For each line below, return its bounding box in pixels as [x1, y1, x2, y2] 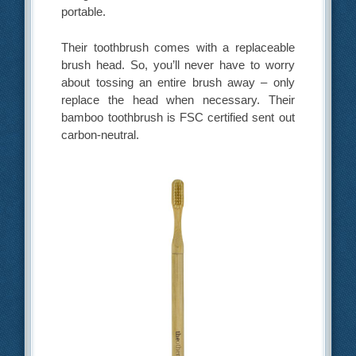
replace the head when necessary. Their [61, 93, 295, 107]
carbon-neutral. [61, 128, 140, 142]
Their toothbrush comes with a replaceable [61, 41, 295, 55]
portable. [61, 4, 106, 18]
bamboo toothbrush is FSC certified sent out [61, 110, 295, 125]
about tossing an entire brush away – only [61, 75, 295, 90]
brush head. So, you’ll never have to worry [61, 58, 295, 72]
